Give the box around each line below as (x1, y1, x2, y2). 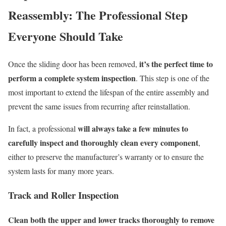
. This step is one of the (136, 72, 209, 83)
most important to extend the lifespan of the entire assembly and (8, 86, 209, 97)
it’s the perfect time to (139, 58, 213, 70)
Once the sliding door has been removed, (8, 58, 139, 69)
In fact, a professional (8, 123, 78, 134)
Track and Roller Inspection (8, 188, 119, 202)
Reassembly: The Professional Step (8, 6, 188, 24)
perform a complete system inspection (8, 72, 136, 84)
